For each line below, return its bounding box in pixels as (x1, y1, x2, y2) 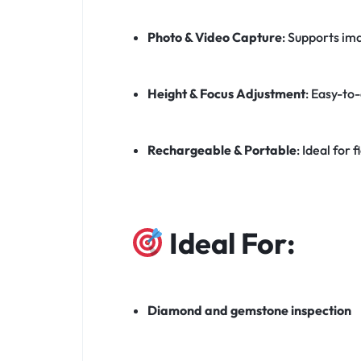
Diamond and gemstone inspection (147, 302, 351, 319)
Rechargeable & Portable (147, 142, 297, 159)
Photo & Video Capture (147, 29, 282, 46)
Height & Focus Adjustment (147, 85, 305, 102)
